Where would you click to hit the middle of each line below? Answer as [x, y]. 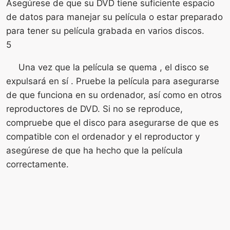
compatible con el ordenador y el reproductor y [103, 136]
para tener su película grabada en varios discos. [105, 31]
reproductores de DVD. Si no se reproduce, [94, 109]
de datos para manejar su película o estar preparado [114, 17]
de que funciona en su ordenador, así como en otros [114, 95]
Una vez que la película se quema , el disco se [114, 67]
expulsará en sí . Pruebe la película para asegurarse [113, 81]
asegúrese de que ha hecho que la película [94, 150]
